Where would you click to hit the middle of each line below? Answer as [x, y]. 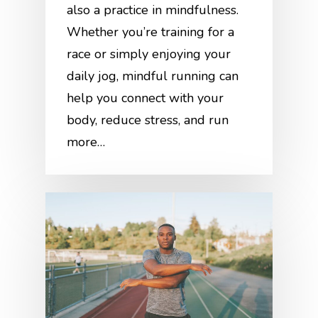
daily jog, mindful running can [153, 76]
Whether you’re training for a [151, 32]
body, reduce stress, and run [148, 120]
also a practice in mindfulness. [153, 10]
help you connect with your [146, 98]
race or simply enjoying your [149, 54]
